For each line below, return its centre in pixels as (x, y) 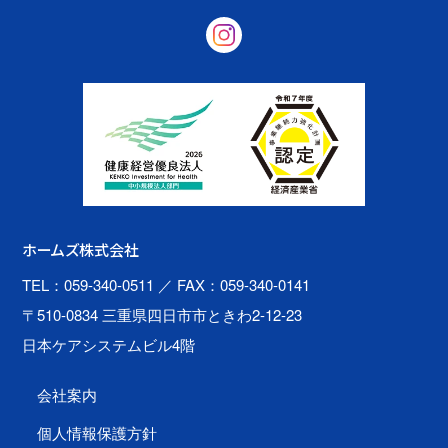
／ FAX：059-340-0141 (232, 285)
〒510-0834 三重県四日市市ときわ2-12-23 (162, 315)
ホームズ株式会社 (81, 250)
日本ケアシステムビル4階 (109, 345)
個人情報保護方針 (97, 432)
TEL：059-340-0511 (88, 285)
